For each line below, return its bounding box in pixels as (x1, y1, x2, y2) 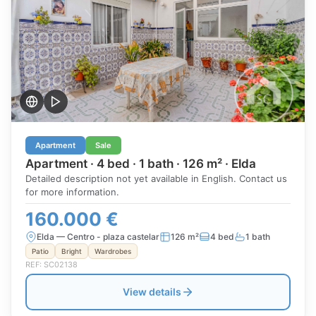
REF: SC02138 (25, 260, 78, 269)
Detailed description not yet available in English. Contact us (25, 173, 287, 184)
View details (122, 286, 181, 298)
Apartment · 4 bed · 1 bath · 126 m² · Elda (25, 157, 256, 171)
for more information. (25, 186, 119, 197)
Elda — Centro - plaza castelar (37, 231, 159, 242)
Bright (61, 247, 82, 255)
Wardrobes (95, 247, 131, 255)
